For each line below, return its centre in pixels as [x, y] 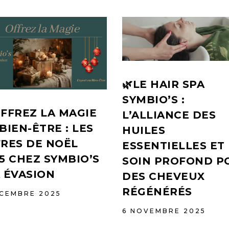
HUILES [144, 131]
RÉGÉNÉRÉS [157, 192]
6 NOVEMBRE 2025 [164, 211]
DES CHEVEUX [164, 177]
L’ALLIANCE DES [169, 115]
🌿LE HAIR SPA [163, 85]
